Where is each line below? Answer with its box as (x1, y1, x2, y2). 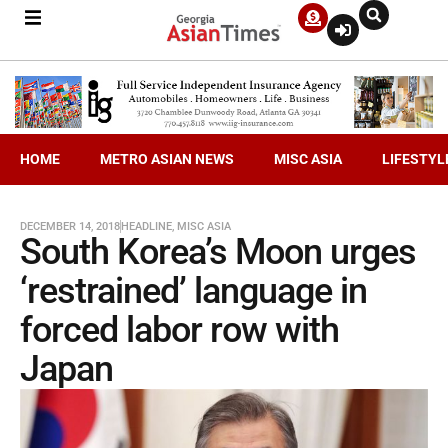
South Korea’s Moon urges (20, 230, 416, 273)
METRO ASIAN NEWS (100, 150, 234, 167)
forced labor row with (20, 308, 339, 351)
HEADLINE (121, 219, 172, 233)
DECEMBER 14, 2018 (20, 219, 120, 233)
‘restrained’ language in (20, 269, 367, 312)
